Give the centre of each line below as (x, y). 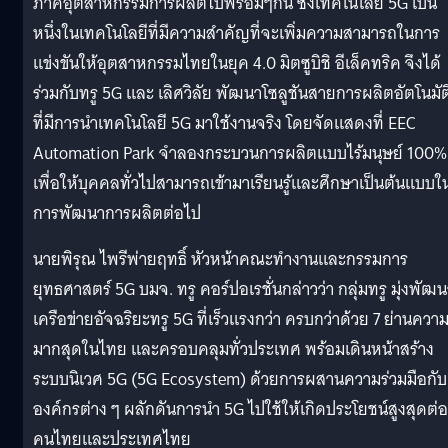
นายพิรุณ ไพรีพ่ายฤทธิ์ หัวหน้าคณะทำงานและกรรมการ (220, 259)
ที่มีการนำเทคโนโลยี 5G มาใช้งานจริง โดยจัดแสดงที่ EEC (224, 123)
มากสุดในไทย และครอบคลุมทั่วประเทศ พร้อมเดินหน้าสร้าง (233, 349)
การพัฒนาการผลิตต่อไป (117, 213)
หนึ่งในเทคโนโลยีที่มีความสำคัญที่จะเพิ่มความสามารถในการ (236, 33)
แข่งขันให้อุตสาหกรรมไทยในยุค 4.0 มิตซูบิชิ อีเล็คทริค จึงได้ (237, 63)
